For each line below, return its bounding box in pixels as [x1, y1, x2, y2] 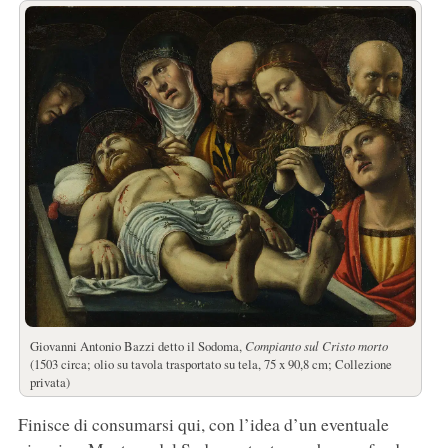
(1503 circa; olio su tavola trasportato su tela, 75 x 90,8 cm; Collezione [29, 355, 392, 374]
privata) [29, 373, 70, 392]
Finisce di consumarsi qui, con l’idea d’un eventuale [17, 412, 389, 437]
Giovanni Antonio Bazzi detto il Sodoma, [29, 337, 245, 356]
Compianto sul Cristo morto [244, 337, 388, 355]
